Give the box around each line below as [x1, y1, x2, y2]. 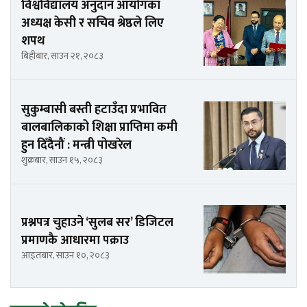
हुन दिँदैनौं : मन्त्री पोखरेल [21, 135, 132, 156]
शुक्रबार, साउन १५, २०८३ [21, 152, 103, 169]
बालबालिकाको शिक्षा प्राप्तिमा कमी [21, 117, 177, 138]
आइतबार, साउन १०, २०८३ [21, 247, 110, 263]
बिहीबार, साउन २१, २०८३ [21, 48, 103, 64]
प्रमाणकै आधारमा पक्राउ [21, 230, 129, 251]
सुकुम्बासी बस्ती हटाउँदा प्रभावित [21, 99, 167, 121]
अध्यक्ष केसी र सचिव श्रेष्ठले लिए [21, 13, 164, 34]
